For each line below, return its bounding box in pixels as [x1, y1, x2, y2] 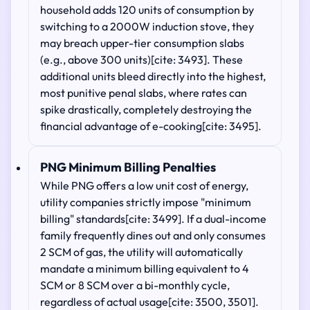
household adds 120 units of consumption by [40, 3, 254, 17]
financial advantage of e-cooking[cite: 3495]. [40, 119, 262, 133]
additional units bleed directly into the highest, [40, 69, 266, 83]
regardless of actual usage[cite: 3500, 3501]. [40, 295, 259, 309]
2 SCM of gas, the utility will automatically [40, 245, 243, 259]
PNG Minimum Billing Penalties [40, 159, 216, 175]
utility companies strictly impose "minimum [40, 195, 251, 209]
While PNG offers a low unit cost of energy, [40, 179, 248, 192]
